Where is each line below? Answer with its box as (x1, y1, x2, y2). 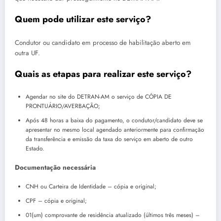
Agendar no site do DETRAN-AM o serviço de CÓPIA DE (26, 92, 172, 101)
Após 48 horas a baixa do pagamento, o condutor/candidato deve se (26, 115, 203, 125)
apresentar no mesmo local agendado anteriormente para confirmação (26, 125, 204, 134)
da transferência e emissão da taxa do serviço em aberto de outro (26, 134, 193, 144)
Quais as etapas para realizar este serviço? (15, 68, 191, 81)
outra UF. (15, 48, 40, 58)
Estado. (26, 144, 44, 153)
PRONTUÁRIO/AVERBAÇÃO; (26, 101, 100, 110)
